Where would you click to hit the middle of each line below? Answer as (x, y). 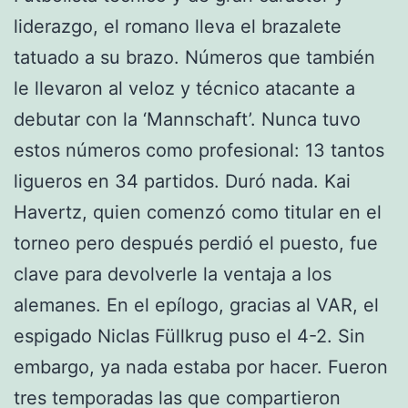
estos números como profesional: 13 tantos (199, 150)
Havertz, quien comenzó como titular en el (198, 212)
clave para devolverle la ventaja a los (173, 274)
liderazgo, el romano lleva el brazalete (178, 26)
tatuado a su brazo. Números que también (194, 57)
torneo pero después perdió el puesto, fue (196, 243)
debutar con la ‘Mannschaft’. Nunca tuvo (187, 119)
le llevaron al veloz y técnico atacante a (184, 88)
